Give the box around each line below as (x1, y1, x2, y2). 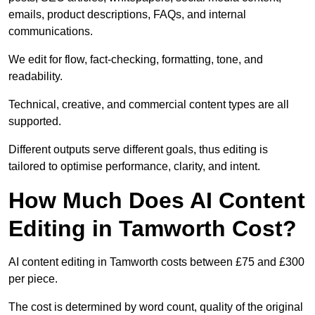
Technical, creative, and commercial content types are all (8, 98, 289, 111)
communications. (8, 25, 93, 38)
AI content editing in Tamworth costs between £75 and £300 (8, 256, 304, 269)
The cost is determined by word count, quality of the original (8, 301, 303, 314)
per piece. (8, 273, 58, 285)
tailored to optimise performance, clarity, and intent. (8, 160, 260, 173)
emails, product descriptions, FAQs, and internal (8, 8, 246, 21)
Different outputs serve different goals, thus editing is (8, 143, 268, 156)
